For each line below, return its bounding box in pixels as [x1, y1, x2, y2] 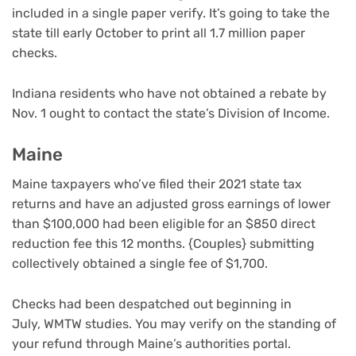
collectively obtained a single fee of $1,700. [12, 256, 268, 272]
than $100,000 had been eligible [12, 216, 205, 232]
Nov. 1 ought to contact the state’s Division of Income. [12, 105, 330, 121]
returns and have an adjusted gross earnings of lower [12, 196, 331, 212]
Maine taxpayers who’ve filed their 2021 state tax [12, 176, 302, 192]
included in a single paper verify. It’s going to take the [12, 6, 330, 21]
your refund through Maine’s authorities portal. [12, 335, 291, 351]
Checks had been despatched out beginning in [12, 296, 292, 311]
